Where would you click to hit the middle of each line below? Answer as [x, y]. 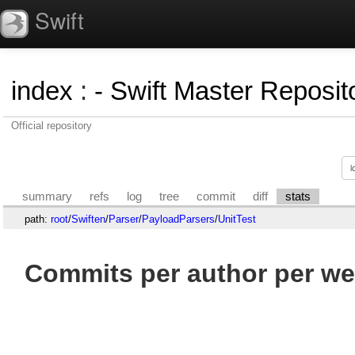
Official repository [52, 126]
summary [48, 196]
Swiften [88, 219]
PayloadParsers [178, 219]
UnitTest [237, 219]
